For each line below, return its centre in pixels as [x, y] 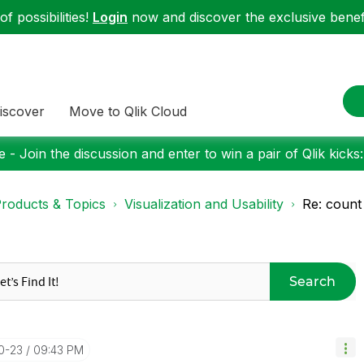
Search [313, 281]
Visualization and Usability [204, 204]
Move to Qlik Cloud [128, 111]
